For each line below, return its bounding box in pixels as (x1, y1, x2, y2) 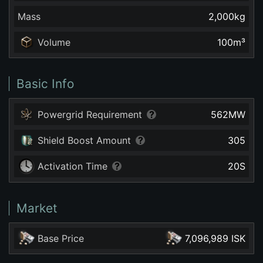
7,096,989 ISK (184, 232, 245, 244)
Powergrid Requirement (38, 108, 143, 120)
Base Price (38, 232, 85, 244)
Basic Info (16, 76, 74, 92)
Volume (38, 36, 71, 49)
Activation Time (38, 160, 108, 173)
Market (16, 200, 58, 215)
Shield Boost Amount (38, 134, 131, 146)
